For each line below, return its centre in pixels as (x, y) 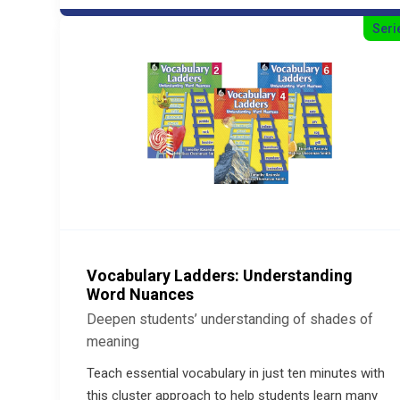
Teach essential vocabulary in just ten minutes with (236, 373)
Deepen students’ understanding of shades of (230, 319)
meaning (113, 342)
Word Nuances (140, 294)
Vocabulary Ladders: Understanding (220, 275)
